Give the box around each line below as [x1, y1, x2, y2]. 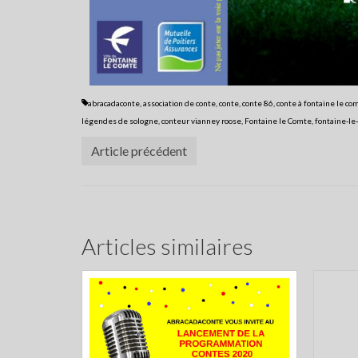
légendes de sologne [82, 115, 158, 125]
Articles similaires [82, 232, 253, 260]
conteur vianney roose [161, 115, 241, 125]
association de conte [143, 97, 216, 108]
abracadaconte [88, 97, 140, 108]
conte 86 [242, 97, 273, 108]
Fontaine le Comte [245, 115, 312, 125]
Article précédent [91, 142, 187, 158]
